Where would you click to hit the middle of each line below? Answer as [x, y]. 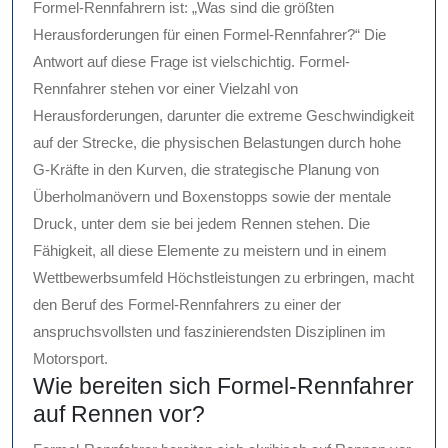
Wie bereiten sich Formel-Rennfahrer [223, 386]
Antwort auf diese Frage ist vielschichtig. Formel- [191, 62]
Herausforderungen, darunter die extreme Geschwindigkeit [223, 116]
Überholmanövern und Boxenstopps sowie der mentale [212, 197]
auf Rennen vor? [119, 414]
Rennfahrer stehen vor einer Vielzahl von [165, 89]
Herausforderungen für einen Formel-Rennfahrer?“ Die [209, 35]
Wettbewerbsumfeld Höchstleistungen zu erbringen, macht [223, 278]
